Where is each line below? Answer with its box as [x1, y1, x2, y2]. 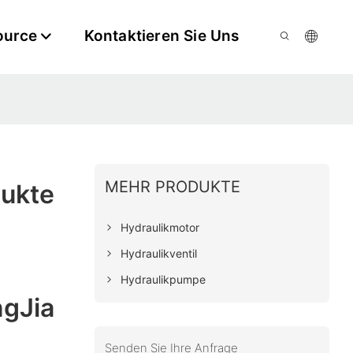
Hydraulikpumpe [120, 272, 206, 286]
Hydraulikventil [120, 246, 197, 260]
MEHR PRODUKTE [104, 176, 240, 196]
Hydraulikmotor [120, 220, 199, 234]
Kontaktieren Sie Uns [84, 27, 240, 45]
